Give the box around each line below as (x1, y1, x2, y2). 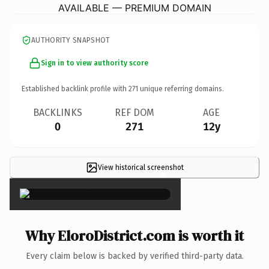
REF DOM (115, 106, 154, 118)
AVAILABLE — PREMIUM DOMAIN (58, 1, 211, 14)
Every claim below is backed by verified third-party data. (25, 250, 244, 261)
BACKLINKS (33, 106, 82, 118)
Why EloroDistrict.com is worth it (25, 225, 244, 246)
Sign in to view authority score (41, 58, 148, 67)
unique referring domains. (138, 84, 224, 93)
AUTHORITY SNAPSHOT (31, 35, 110, 44)
